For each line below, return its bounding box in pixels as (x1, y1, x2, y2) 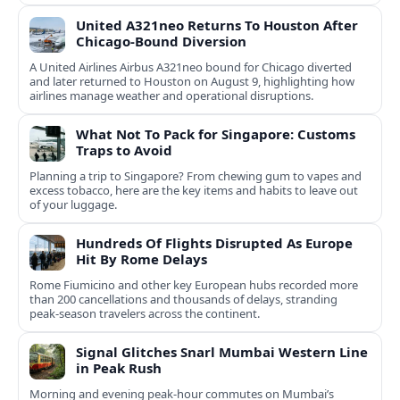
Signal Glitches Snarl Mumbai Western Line (76, 343, 368, 362)
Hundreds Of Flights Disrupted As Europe (76, 234, 353, 253)
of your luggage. (29, 196, 117, 213)
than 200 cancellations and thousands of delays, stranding (29, 291, 337, 308)
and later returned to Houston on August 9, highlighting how (29, 73, 354, 90)
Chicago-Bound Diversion (76, 32, 246, 51)
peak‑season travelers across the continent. (29, 305, 260, 322)
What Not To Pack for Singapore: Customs (76, 125, 355, 144)
